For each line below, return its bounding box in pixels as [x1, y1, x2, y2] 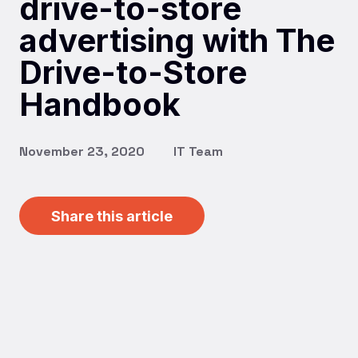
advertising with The [19, 20, 335, 60]
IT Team [173, 142, 223, 160]
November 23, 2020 [19, 142, 145, 160]
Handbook [19, 84, 181, 124]
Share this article [51, 207, 173, 225]
